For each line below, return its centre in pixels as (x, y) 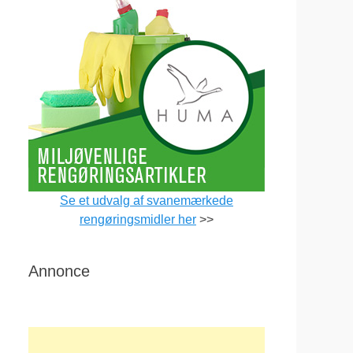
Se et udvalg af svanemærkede (147, 201)
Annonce (59, 271)
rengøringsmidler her (138, 219)
